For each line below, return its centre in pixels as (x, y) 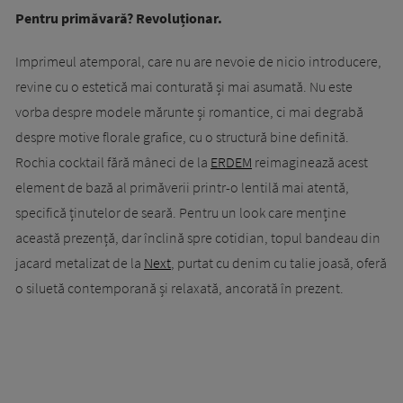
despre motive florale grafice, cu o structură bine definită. (182, 137)
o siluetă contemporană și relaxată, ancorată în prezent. (181, 288)
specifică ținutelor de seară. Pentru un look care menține (181, 213)
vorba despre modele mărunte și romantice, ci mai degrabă (189, 112)
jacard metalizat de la (80, 263)
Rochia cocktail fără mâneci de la (113, 162)
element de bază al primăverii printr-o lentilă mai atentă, (182, 188)
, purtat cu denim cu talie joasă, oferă (279, 263)
